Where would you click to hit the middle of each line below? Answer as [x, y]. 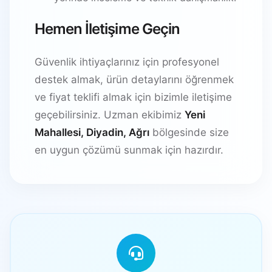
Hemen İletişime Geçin [107, 29]
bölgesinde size [189, 132]
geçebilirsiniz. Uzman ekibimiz [110, 114]
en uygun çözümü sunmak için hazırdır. [129, 150]
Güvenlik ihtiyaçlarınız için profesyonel [127, 62]
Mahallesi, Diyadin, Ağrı [92, 132]
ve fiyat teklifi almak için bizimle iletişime [133, 97]
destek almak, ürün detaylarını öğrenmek [134, 79]
